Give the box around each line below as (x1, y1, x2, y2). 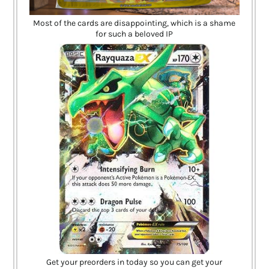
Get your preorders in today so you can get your (46, 256, 223, 267)
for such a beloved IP (95, 29, 174, 40)
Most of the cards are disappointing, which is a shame (33, 18, 236, 29)
